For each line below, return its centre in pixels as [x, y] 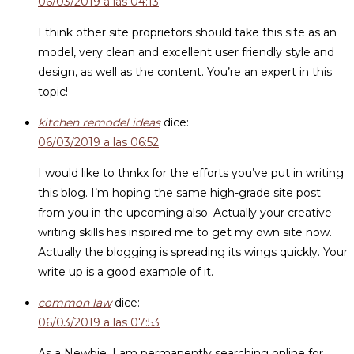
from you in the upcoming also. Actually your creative [185, 213]
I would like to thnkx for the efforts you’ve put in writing [191, 173]
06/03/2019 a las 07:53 [99, 322]
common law [75, 303]
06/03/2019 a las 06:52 [98, 142]
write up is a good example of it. [126, 272]
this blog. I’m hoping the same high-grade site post [179, 193]
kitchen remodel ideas [99, 122]
